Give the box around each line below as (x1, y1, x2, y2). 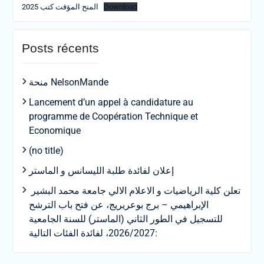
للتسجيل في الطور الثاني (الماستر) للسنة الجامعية (28, 213, 223, 225)
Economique (28, 125, 81, 136)
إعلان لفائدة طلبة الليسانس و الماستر (28, 165, 174, 176)
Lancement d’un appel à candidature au (28, 97, 193, 108)
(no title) (28, 145, 64, 156)
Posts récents (21, 41, 99, 55)
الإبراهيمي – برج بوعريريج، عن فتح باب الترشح (28, 199, 209, 210)
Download (104, 2, 138, 11)
